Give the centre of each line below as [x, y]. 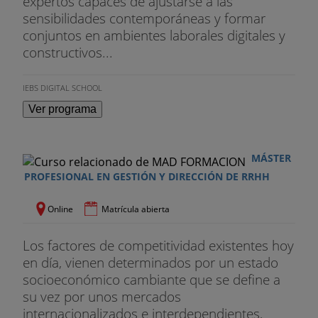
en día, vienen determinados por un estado [150, 262]
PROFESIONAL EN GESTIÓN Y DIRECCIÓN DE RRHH [147, 176]
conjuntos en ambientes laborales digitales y [154, 35]
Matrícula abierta [136, 209]
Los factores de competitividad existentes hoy [158, 245]
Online [60, 209]
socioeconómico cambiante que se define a [152, 279]
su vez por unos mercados [102, 296]
